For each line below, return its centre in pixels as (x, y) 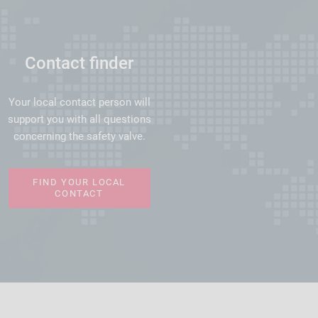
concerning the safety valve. (79, 136)
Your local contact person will (79, 102)
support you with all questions (79, 119)
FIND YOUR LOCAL (79, 182)
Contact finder (79, 63)
